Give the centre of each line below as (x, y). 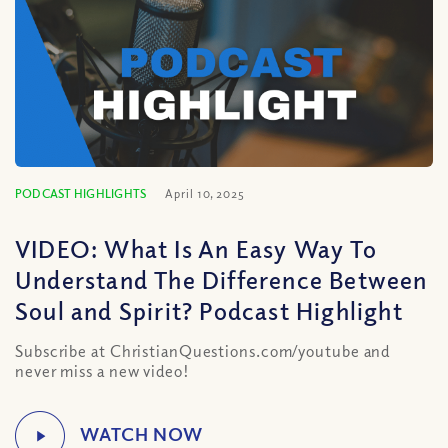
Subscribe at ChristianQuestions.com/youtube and (203, 351)
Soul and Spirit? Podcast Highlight (209, 310)
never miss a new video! (102, 371)
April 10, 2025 (205, 193)
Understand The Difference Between (221, 279)
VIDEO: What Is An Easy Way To (196, 248)
